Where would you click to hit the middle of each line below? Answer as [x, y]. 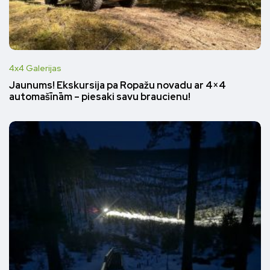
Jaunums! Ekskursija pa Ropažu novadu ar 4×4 [118, 86]
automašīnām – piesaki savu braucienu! [100, 97]
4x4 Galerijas [35, 68]
